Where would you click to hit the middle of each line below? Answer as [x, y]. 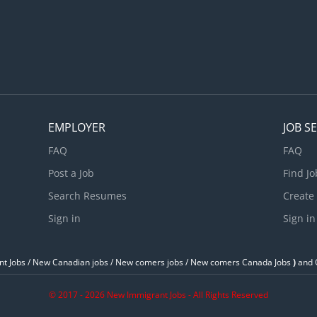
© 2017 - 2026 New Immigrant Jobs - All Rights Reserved [158, 295]
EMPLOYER [77, 127]
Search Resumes [88, 196]
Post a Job [71, 173]
